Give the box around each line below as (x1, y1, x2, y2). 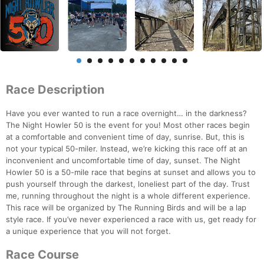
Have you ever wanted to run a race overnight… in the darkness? (6, 108, 247, 118)
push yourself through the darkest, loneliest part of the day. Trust (6, 179, 250, 189)
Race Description (6, 82, 104, 97)
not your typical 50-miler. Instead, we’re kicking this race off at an (6, 144, 247, 154)
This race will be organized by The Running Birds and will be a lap (6, 203, 246, 213)
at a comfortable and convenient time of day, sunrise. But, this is (6, 132, 245, 142)
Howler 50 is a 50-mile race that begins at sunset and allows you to (6, 167, 256, 177)
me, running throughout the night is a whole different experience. (6, 191, 250, 201)
